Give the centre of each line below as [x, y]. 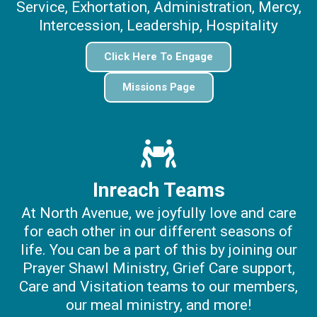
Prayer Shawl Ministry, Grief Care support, [158, 268]
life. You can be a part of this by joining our [158, 249]
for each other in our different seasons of [158, 231]
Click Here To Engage [158, 57]
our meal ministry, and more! [158, 305]
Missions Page [158, 87]
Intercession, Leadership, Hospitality [158, 26]
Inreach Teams [158, 190]
